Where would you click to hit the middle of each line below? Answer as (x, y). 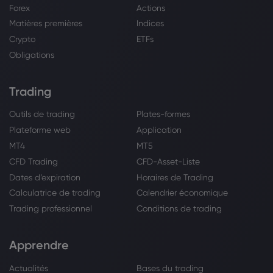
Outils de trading (42, 114)
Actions (151, 8)
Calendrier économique (182, 193)
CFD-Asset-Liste (168, 161)
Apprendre (39, 245)
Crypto (22, 39)
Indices (150, 23)
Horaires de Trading (175, 177)
